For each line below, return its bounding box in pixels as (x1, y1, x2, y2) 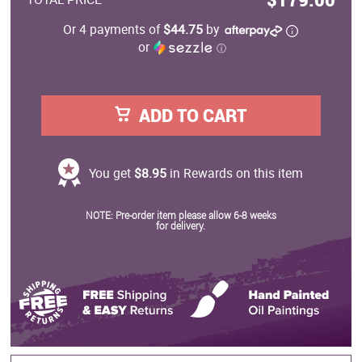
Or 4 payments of (63, 20, 164, 39)
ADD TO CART (139, 103, 247, 128)
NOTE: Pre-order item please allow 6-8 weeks (85, 208, 276, 222)
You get (89, 164, 135, 183)
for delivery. (156, 219, 206, 233)
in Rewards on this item (166, 164, 304, 183)
